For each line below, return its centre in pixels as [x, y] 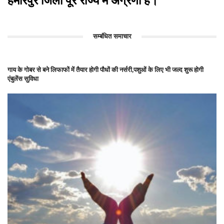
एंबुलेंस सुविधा [23, 78]
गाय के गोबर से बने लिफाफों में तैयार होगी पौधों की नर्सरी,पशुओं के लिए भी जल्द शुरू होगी [105, 69]
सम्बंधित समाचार [112, 36]
